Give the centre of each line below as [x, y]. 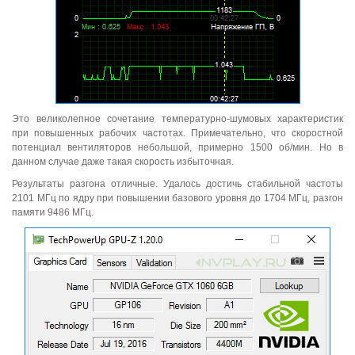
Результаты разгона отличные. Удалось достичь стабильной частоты [177, 184]
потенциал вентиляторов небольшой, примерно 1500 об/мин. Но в [177, 148]
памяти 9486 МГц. [53, 213]
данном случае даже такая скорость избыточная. [123, 162]
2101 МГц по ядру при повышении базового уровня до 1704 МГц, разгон [177, 198]
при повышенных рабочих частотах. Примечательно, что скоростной [177, 134]
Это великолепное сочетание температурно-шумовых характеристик [177, 119]
